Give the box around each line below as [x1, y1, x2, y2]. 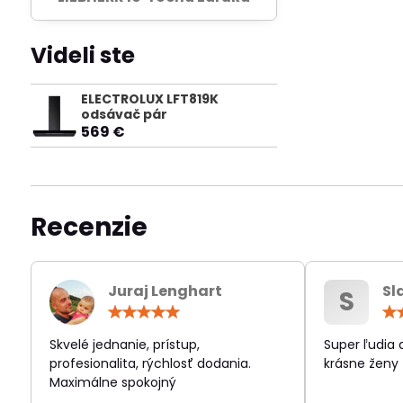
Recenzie [30, 209, 148, 245]
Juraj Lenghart [107, 280, 222, 301]
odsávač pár [80, 104, 167, 123]
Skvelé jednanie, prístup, [49, 335, 200, 354]
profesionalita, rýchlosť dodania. [49, 354, 251, 372]
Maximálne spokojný [49, 372, 176, 391]
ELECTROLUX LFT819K [80, 89, 219, 108]
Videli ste [30, 39, 135, 71]
